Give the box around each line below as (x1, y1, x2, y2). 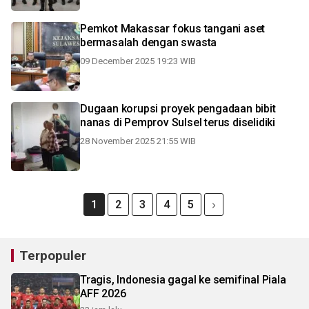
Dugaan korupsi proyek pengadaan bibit (80, 102, 276, 115)
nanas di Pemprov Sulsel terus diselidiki (80, 116, 275, 129)
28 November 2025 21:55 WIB (80, 136, 196, 146)
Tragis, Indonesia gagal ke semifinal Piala (80, 273, 286, 286)
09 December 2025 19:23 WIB (80, 56, 196, 66)
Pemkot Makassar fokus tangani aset (80, 22, 266, 35)
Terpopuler (19, 248, 86, 263)
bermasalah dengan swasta (80, 36, 217, 49)
